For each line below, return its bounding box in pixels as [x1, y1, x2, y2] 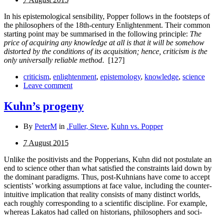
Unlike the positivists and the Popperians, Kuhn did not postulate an [4, 155, 212, 164]
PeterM [35, 122, 57, 131]
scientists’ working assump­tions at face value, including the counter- [4, 182, 212, 190]
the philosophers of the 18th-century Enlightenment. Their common [4, 20, 210, 29]
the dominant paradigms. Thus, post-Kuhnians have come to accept [4, 173, 210, 182]
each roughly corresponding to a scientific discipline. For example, [4, 199, 207, 208]
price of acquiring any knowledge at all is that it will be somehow [4, 38, 204, 47]
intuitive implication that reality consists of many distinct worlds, [4, 190, 200, 199]
